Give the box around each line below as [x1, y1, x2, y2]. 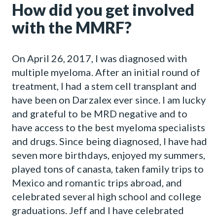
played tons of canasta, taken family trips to [12, 163, 204, 175]
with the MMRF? [12, 18, 132, 37]
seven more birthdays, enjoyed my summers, [12, 149, 206, 161]
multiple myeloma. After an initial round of [12, 66, 201, 78]
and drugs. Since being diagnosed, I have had [12, 135, 208, 147]
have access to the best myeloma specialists [12, 121, 206, 133]
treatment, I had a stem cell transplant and [12, 80, 197, 92]
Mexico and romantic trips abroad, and [12, 177, 183, 188]
